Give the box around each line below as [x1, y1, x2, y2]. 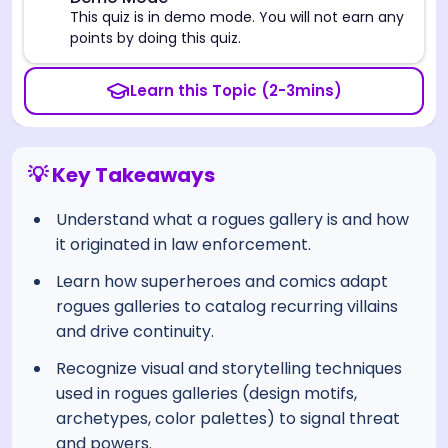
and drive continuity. [56, 319, 214, 343]
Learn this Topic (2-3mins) [130, 79, 342, 101]
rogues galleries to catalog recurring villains [56, 294, 398, 318]
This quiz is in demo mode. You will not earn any [70, 6, 404, 27]
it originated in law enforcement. [56, 232, 311, 256]
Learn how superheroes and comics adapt [56, 269, 388, 293]
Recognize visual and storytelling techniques [56, 356, 402, 380]
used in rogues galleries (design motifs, [56, 381, 357, 405]
